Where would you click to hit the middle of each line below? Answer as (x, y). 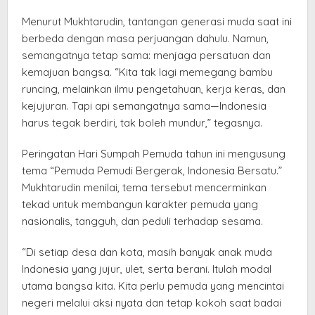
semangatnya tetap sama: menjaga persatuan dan (146, 55)
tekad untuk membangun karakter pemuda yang (140, 204)
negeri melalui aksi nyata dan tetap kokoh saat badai (152, 302)
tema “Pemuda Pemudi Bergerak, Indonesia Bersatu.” (152, 170)
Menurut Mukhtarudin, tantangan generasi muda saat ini (157, 21)
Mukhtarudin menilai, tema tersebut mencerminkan (144, 187)
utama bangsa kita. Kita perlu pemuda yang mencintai (153, 285)
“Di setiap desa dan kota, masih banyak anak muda (147, 252)
